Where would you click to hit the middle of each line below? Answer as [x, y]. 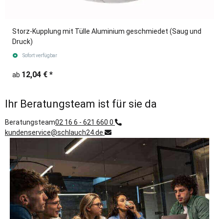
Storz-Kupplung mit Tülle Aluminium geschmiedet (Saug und [107, 32]
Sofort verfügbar [40, 56]
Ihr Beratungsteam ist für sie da [81, 104]
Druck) [22, 42]
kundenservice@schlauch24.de [55, 132]
